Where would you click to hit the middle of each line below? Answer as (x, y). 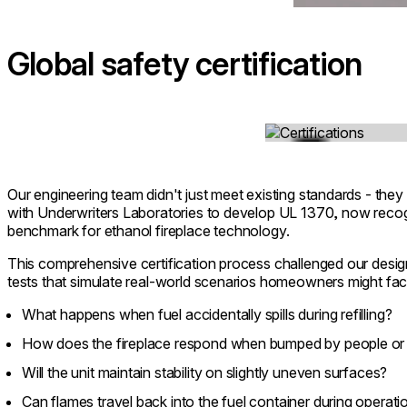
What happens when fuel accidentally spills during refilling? (207, 314)
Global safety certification (185, 63)
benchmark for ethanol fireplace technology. (149, 230)
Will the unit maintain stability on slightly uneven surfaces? (205, 372)
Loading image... (317, 131)
